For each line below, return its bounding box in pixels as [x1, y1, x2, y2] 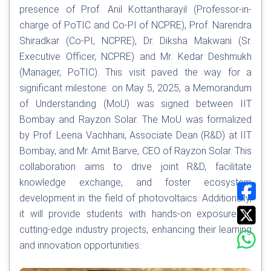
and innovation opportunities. [19, 240, 141, 252]
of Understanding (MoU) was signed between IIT [19, 98, 252, 110]
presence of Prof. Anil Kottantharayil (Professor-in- [19, 4, 252, 16]
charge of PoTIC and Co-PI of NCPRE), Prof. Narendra [19, 19, 252, 31]
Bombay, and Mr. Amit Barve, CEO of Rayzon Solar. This [19, 145, 252, 157]
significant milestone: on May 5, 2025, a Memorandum [19, 82, 252, 94]
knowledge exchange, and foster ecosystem [19, 177, 252, 189]
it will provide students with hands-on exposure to [19, 208, 252, 220]
